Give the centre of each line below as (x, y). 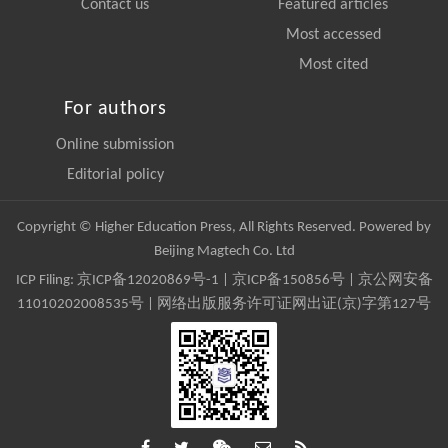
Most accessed (333, 34)
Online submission (115, 144)
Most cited (333, 64)
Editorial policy (115, 174)
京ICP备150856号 (288, 280)
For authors (115, 108)
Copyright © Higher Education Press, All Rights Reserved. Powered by (224, 227)
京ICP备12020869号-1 (147, 280)
